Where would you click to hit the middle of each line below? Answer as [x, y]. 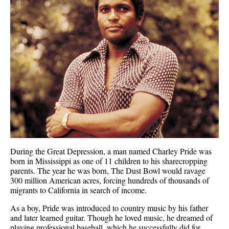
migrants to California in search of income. [78, 190]
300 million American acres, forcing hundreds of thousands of [110, 180]
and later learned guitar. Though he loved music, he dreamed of [111, 218]
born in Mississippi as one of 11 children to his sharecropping [109, 161]
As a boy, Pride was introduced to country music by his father [109, 208]
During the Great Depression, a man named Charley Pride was [111, 151]
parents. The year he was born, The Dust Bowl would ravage [108, 171]
